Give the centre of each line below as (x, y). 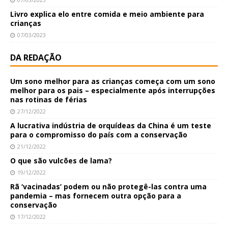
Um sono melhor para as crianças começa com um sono (113, 81)
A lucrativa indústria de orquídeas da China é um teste (111, 125)
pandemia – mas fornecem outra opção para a (96, 195)
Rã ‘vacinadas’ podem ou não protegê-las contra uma (108, 186)
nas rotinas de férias (49, 99)
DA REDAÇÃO (36, 57)
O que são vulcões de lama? (61, 160)
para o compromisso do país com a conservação (99, 134)
